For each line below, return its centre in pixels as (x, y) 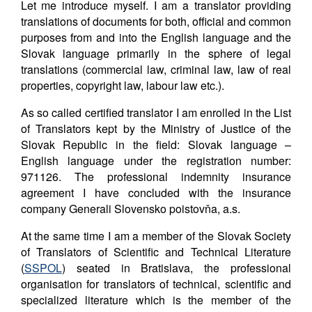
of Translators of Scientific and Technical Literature (156, 251)
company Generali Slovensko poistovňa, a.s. (130, 208)
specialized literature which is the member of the (156, 299)
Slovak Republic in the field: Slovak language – (156, 144)
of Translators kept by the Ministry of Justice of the (156, 128)
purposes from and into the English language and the (156, 37)
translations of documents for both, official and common (156, 21)
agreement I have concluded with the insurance (156, 192)
